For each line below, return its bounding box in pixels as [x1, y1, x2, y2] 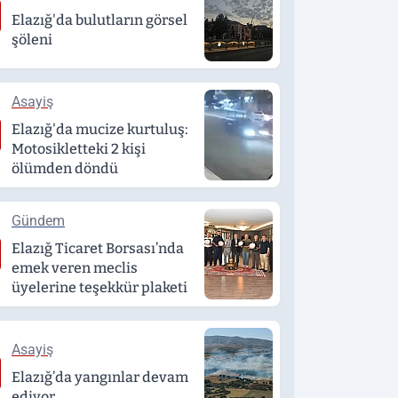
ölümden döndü [12, 160, 118, 177]
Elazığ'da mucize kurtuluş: [12, 121, 187, 138]
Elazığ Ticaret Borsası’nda [12, 240, 184, 257]
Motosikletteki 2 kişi [12, 140, 146, 157]
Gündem [12, 212, 65, 229]
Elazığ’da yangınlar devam [12, 369, 188, 386]
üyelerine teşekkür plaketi [12, 279, 187, 296]
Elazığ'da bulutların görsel [12, 12, 187, 28]
